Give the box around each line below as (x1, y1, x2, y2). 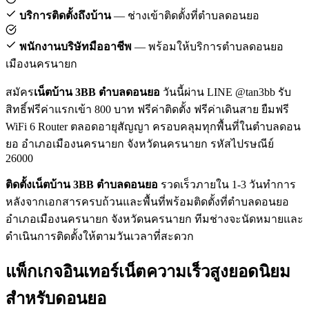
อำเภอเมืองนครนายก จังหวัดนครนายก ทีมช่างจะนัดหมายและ (6, 212, 303, 225)
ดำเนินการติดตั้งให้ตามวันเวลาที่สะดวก (6, 230, 194, 242)
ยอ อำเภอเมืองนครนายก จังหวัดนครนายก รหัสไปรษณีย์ (6, 137, 274, 150)
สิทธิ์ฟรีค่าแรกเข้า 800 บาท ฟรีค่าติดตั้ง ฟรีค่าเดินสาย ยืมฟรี (6, 103, 289, 115)
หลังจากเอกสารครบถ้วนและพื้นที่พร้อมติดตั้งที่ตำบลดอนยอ (6, 195, 289, 208)
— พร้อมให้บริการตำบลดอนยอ (132, 40, 283, 52)
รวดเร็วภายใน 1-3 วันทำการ (158, 178, 296, 190)
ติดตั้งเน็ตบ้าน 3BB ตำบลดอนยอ (6, 178, 158, 190)
